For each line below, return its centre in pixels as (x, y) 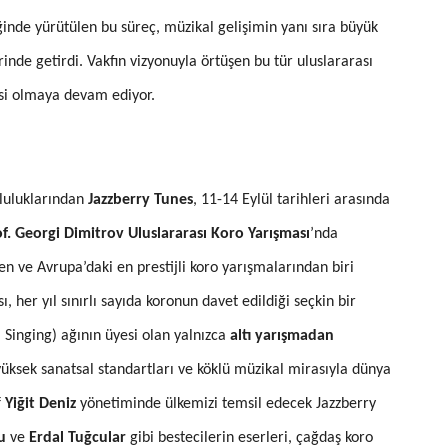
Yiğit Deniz (40, 403)
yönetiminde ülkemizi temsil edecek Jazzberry (226, 403)
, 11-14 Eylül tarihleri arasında (291, 199)
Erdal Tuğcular (77, 437)
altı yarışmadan (282, 335)
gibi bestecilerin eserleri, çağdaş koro (249, 437)
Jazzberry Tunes (140, 199)
